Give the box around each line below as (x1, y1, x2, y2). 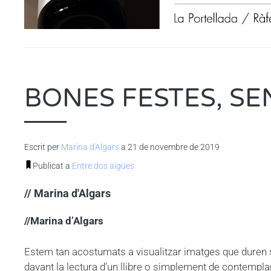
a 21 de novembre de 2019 (119, 142, 220, 152)
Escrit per (24, 142, 61, 152)
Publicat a (33, 161, 72, 171)
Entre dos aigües (72, 161, 134, 171)
